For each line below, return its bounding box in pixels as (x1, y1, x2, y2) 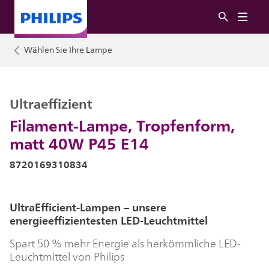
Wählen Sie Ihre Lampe (24, 43, 112, 57)
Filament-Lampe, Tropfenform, (10, 112, 235, 139)
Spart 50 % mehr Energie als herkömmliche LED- (10, 235, 241, 252)
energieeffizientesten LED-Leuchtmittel (10, 211, 208, 230)
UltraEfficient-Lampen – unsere (10, 198, 166, 217)
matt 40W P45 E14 (10, 130, 149, 157)
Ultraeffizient (10, 92, 92, 115)
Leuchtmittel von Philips (10, 249, 124, 265)
